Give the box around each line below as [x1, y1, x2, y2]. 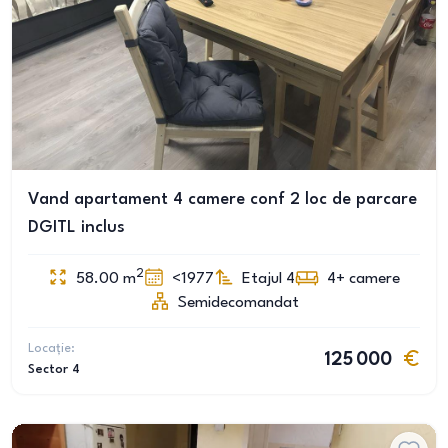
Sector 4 [28, 363, 80, 376]
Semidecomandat [177, 295, 299, 311]
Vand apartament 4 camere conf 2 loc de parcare [28, 191, 417, 208]
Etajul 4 [242, 271, 295, 287]
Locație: [28, 342, 75, 355]
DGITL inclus [28, 219, 125, 236]
